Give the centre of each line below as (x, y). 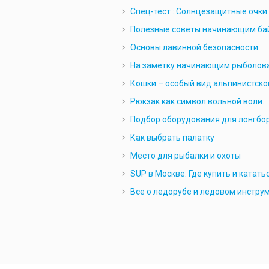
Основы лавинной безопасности (194, 47)
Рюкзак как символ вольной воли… (199, 101)
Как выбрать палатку (172, 138)
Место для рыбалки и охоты (185, 156)
